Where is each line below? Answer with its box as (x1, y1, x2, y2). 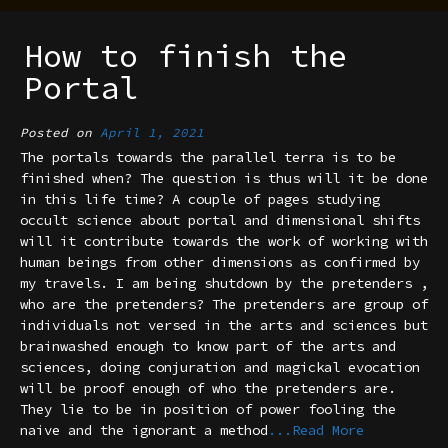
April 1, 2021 (100, 124, 204, 140)
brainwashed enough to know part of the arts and (20, 336, 396, 355)
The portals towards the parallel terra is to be (20, 147, 396, 166)
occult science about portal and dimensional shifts (20, 210, 420, 229)
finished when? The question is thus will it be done (20, 168, 428, 187)
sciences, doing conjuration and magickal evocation (20, 357, 420, 376)
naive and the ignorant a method (20, 420, 268, 439)
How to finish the (24, 36, 348, 77)
